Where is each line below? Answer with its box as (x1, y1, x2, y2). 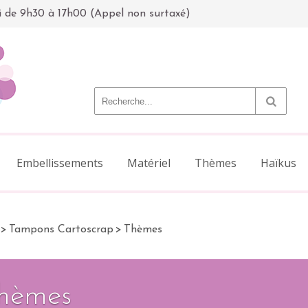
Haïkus (261, 155, 296, 170)
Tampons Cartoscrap (9, 224, 113, 235)
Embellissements (16, 155, 103, 170)
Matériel (127, 155, 170, 170)
